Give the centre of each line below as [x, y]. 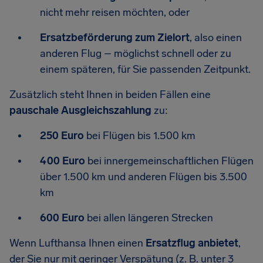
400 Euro [63, 161]
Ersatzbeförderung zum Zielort [115, 38]
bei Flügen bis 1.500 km [140, 136]
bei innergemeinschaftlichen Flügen [169, 161]
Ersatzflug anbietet [192, 243]
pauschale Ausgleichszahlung [80, 110]
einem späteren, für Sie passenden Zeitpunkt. [145, 69]
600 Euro [62, 218]
